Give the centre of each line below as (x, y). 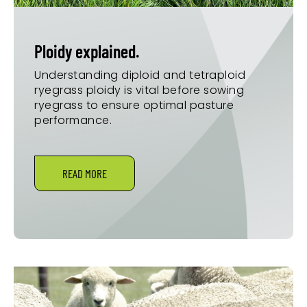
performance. (73, 120)
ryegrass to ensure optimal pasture (134, 105)
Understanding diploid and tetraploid (140, 75)
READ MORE (85, 173)
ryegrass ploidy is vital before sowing (139, 90)
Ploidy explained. (87, 51)
